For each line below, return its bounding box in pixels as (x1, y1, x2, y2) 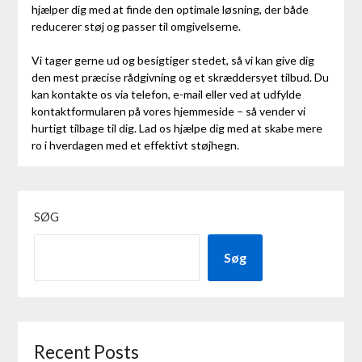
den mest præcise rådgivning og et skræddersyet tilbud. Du (31, 69, 329, 84)
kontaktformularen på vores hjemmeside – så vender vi (31, 103, 305, 118)
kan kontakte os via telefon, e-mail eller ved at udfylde (31, 86, 301, 101)
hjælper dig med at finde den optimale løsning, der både (31, 2, 309, 16)
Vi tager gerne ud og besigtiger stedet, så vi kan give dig (31, 53, 314, 67)
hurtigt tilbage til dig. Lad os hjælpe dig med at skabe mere (31, 120, 322, 135)
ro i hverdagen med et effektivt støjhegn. (31, 137, 239, 152)
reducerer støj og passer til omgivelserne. (31, 19, 241, 33)
